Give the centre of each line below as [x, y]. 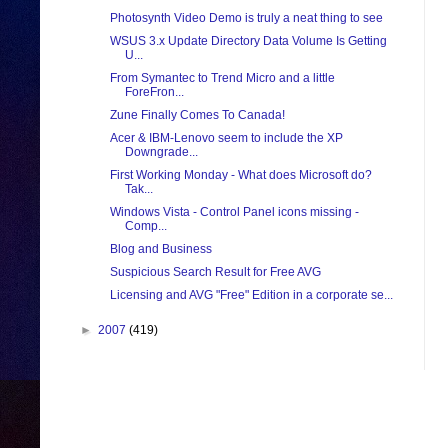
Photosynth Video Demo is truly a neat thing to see [246, 18]
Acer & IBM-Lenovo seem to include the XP [226, 138]
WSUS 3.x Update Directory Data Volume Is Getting [248, 41]
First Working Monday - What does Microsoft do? [240, 175]
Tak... [138, 189]
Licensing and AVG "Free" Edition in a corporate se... [251, 295]
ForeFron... [154, 92]
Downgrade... [161, 152]
